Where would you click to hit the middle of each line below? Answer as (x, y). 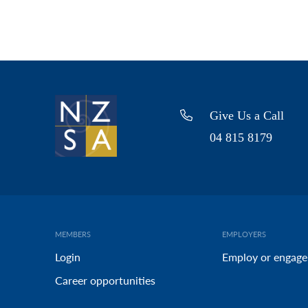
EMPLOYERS (244, 234)
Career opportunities (105, 280)
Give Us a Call (247, 116)
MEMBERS (73, 234)
